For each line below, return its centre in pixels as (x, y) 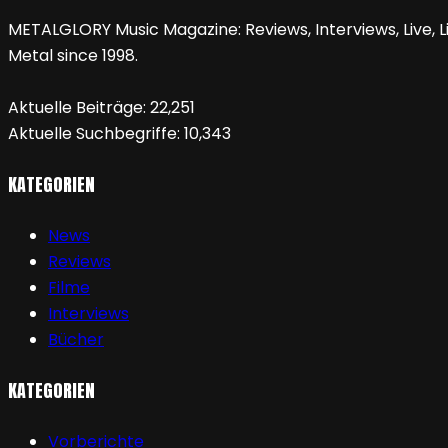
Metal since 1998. (73, 56)
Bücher (76, 340)
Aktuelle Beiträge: (79, 108)
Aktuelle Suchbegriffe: (96, 134)
